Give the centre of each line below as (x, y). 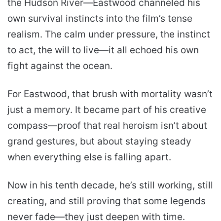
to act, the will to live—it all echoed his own (103, 50)
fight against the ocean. (60, 66)
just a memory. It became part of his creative (107, 110)
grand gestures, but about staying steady (99, 142)
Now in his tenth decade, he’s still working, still (110, 185)
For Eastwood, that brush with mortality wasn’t (110, 94)
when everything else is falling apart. (89, 157)
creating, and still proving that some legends (107, 201)
